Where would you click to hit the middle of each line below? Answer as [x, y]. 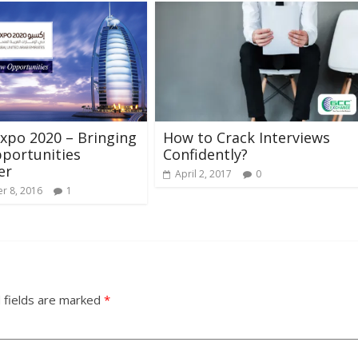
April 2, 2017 [203, 173]
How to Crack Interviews [247, 137]
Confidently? [205, 154]
